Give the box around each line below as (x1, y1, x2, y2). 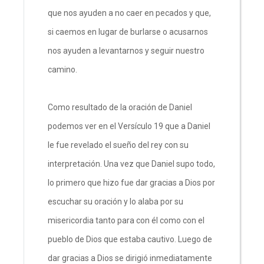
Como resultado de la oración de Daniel (48, 102, 192, 112)
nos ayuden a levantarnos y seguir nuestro (48, 45, 204, 55)
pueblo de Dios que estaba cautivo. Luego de (48, 234, 212, 244)
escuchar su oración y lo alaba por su (48, 196, 183, 206)
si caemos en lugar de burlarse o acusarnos (48, 27, 208, 37)
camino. (48, 64, 77, 74)
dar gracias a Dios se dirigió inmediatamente (48, 253, 212, 263)
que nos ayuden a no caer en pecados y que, (48, 8, 211, 18)
